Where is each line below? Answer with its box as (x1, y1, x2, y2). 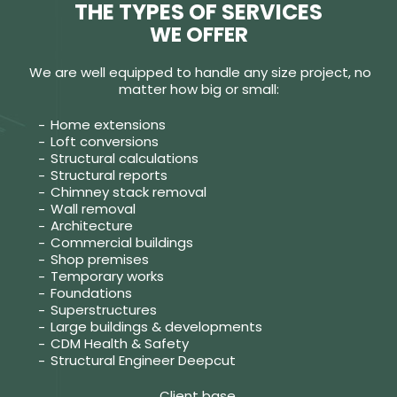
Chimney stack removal (50, 182, 206, 201)
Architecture (50, 215, 133, 235)
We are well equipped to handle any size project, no (28, 62, 371, 82)
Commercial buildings (50, 232, 193, 252)
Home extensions (50, 114, 166, 134)
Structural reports (50, 165, 167, 184)
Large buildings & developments (50, 316, 262, 336)
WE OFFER (149, 19, 248, 49)
